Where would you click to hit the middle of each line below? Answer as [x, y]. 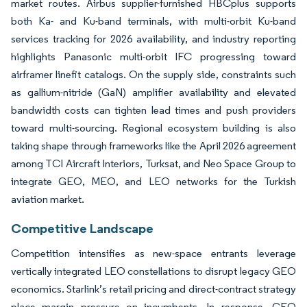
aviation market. [48, 199]
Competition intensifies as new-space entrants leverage [153, 253]
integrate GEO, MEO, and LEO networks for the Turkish [153, 181]
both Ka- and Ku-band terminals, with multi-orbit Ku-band [153, 21]
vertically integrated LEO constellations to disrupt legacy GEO [153, 271]
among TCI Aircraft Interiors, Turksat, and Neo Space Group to [153, 163]
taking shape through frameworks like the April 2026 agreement [153, 145]
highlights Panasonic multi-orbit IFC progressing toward [153, 56]
